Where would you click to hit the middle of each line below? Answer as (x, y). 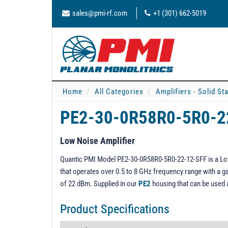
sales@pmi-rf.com (100, 13)
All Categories (119, 92)
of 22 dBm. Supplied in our (99, 184)
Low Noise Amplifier (97, 141)
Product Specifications (115, 209)
